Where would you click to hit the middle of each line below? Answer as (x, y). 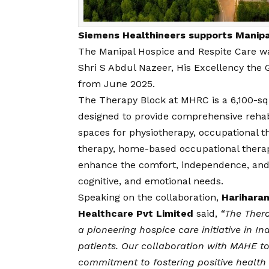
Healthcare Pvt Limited (136, 214)
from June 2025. (116, 84)
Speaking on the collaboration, (148, 198)
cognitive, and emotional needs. (151, 181)
